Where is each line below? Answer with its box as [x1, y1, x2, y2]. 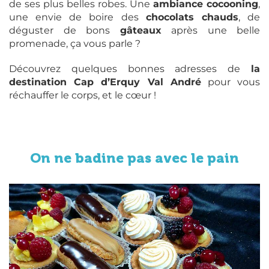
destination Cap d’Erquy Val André [9, 76, 201, 88]
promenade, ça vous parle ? [9, 38, 141, 49]
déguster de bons [9, 25, 120, 36]
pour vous [201, 76, 261, 88]
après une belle [161, 25, 260, 36]
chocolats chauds [145, 11, 238, 23]
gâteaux [119, 25, 162, 36]
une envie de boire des [9, 11, 146, 23]
